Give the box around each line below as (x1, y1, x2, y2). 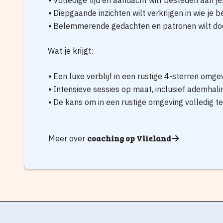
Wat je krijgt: (48, 46, 93, 56)
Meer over (48, 133, 87, 144)
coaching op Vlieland (87, 133, 171, 144)
